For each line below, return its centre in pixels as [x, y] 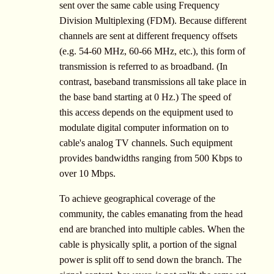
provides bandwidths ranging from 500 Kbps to [151, 158]
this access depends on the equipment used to [146, 112]
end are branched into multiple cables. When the [152, 229]
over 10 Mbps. [87, 173]
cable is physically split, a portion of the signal [148, 244]
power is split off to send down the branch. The [150, 259]
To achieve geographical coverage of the [137, 198]
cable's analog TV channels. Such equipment [146, 143]
